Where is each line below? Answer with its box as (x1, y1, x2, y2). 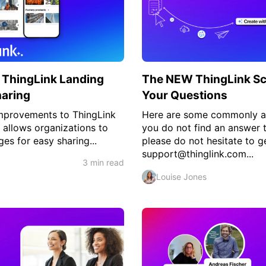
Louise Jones (156, 172, 207, 182)
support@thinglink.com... (142, 148, 254, 160)
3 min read (83, 157, 124, 168)
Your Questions (142, 88, 227, 103)
